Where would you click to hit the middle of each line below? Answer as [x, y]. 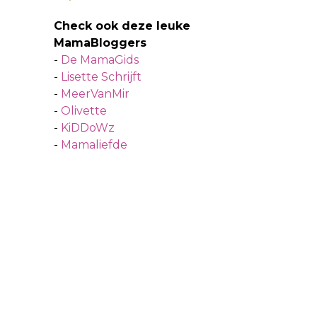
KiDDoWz [88, 127]
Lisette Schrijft [101, 76]
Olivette [84, 110]
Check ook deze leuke [122, 25]
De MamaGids [100, 59]
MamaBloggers [100, 42]
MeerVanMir [95, 93]
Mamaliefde [94, 144]
